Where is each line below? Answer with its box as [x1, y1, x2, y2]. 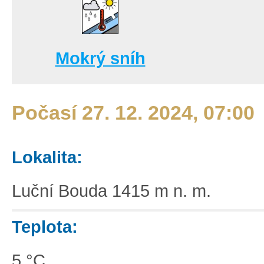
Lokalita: [12, 147, 82, 167]
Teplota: [12, 217, 78, 236]
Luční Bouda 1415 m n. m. [12, 181, 211, 200]
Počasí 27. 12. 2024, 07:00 [12, 101, 255, 124]
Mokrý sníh [55, 48, 146, 68]
